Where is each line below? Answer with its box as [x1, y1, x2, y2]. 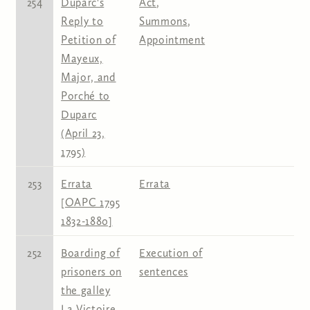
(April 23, [61, 127, 105, 140]
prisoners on [61, 265, 122, 279]
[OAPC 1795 [61, 196, 120, 210]
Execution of [139, 246, 203, 260]
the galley [61, 284, 111, 298]
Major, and [61, 71, 116, 84]
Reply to [61, 15, 104, 28]
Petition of [61, 33, 116, 47]
